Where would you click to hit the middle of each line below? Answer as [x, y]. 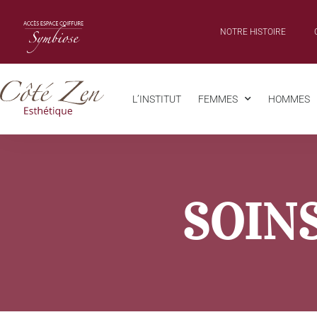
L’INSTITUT [157, 99]
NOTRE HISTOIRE [253, 31]
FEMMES [218, 99]
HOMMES [289, 99]
